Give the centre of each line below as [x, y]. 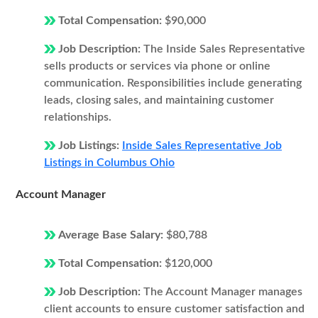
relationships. [78, 117]
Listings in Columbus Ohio [109, 163]
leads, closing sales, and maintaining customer [159, 100]
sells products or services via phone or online [157, 66]
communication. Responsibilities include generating [173, 83]
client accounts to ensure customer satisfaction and [174, 309]
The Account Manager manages [223, 292]
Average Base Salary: [112, 235]
